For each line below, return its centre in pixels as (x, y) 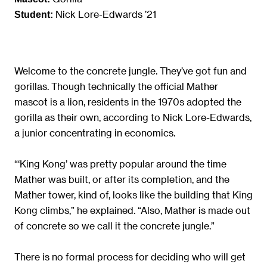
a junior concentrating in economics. (95, 132)
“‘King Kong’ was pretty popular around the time (120, 163)
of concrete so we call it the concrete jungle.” (114, 225)
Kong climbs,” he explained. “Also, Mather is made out (132, 210)
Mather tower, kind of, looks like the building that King (133, 194)
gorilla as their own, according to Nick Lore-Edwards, (133, 117)
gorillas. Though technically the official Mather (116, 86)
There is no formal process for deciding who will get (130, 256)
